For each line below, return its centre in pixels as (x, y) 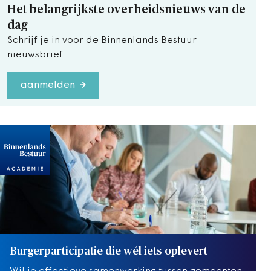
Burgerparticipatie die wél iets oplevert (109, 251)
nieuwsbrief (35, 55)
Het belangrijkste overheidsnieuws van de (126, 9)
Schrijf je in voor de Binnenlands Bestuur (102, 40)
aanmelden (48, 85)
